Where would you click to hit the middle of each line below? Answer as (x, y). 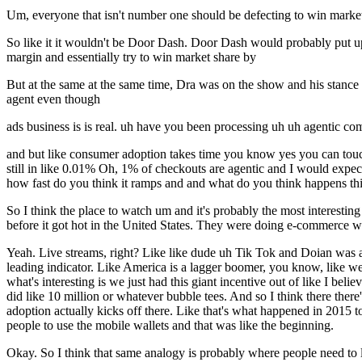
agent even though (53, 99)
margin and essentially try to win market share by (131, 57)
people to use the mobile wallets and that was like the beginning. (170, 326)
